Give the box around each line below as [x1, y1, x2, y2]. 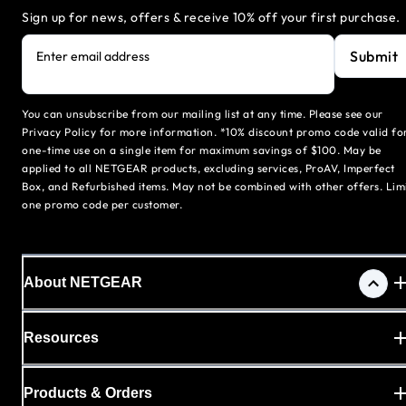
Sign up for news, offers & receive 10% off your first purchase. [22, 9, 401, 26]
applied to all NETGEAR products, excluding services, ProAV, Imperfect [22, 161, 395, 176]
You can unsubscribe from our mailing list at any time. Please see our [22, 107, 383, 121]
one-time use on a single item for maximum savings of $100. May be [22, 143, 382, 158]
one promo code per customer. [22, 198, 182, 212]
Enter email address [36, 48, 150, 65]
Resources [24, 330, 99, 346]
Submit [350, 47, 398, 66]
